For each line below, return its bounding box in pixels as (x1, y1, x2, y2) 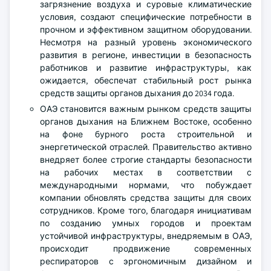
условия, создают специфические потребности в (40, 11, 252, 23)
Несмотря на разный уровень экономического (40, 37, 252, 48)
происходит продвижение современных (40, 243, 252, 255)
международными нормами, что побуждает (40, 180, 252, 191)
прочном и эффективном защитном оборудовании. (40, 24, 252, 36)
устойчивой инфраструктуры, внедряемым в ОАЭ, (40, 230, 252, 242)
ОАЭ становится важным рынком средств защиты (40, 103, 252, 115)
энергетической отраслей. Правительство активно (40, 142, 252, 153)
